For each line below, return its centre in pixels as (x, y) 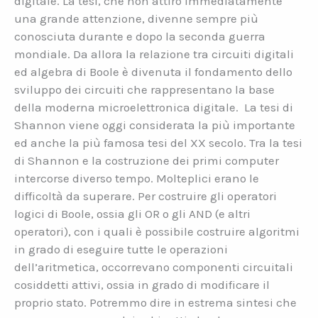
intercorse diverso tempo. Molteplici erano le (137, 179)
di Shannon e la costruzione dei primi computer (147, 161)
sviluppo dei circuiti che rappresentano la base (144, 90)
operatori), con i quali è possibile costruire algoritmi (157, 232)
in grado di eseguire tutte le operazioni (121, 250)
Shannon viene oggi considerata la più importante (155, 125)
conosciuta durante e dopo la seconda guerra (140, 37)
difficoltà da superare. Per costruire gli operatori (146, 196)
